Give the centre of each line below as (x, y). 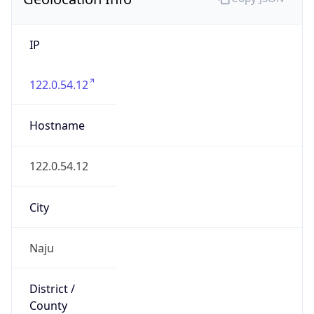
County (48, 285)
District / (52, 268)
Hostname (57, 105)
